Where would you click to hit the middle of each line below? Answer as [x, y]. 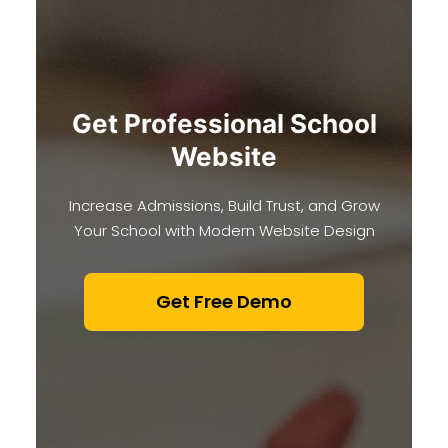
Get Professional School [224, 123]
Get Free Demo [224, 301]
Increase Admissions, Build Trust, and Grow [224, 205]
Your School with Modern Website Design [224, 230]
